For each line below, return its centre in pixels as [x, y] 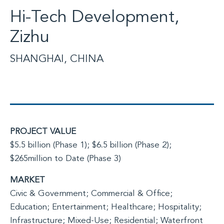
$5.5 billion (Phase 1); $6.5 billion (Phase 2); [91, 145]
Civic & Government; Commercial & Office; [91, 194]
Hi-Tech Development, [94, 17]
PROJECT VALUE [43, 132]
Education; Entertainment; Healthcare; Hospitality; [106, 207]
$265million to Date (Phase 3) [65, 159]
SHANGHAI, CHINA [57, 59]
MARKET [27, 180]
